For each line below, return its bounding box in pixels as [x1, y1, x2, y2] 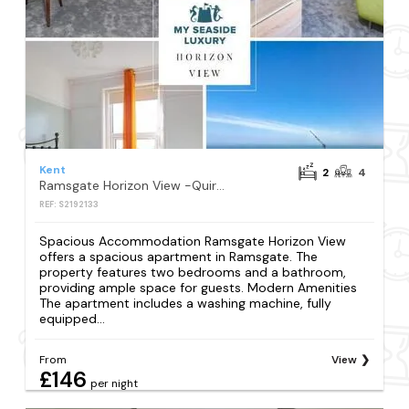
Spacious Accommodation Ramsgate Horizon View [39, 233, 347, 250]
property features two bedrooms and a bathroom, [39, 264, 347, 281]
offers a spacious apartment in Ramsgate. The [39, 248, 319, 266]
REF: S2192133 [39, 199, 100, 210]
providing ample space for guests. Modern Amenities [39, 279, 358, 297]
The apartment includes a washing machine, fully [39, 295, 332, 312]
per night [90, 376, 139, 392]
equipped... [39, 310, 106, 328]
